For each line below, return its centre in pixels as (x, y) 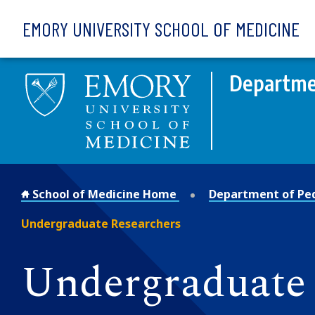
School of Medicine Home (104, 194)
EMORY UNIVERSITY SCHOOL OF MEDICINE (161, 29)
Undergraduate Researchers (101, 223)
